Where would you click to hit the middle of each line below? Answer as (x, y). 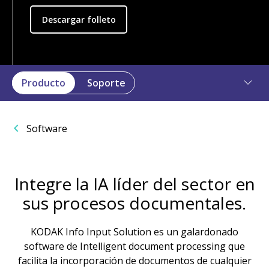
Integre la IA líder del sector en (134, 184)
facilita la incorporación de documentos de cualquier (134, 261)
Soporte (106, 83)
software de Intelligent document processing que (134, 246)
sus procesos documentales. (134, 203)
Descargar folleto (79, 19)
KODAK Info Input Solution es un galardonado (134, 232)
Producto (44, 83)
